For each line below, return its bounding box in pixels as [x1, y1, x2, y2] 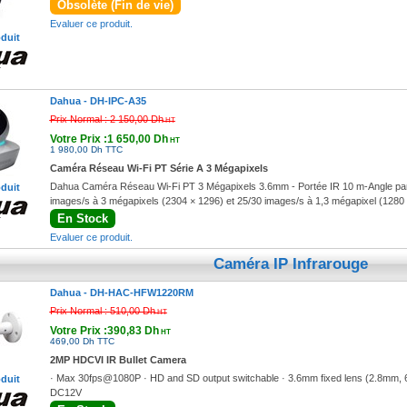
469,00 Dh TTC [49, 336, 114, 346]
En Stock [56, 212, 108, 225]
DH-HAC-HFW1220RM [89, 287, 194, 298]
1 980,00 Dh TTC [49, 144, 123, 154]
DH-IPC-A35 [89, 95, 146, 106]
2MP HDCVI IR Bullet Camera [49, 354, 186, 365]
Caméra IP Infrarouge [213, 255, 368, 273]
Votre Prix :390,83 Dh [49, 324, 159, 337]
